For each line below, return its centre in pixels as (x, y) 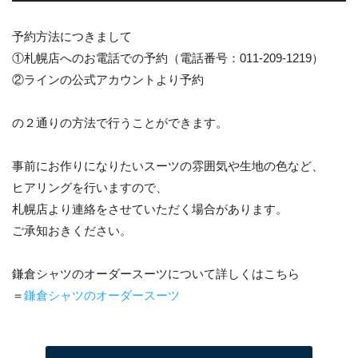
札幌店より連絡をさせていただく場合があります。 (150, 209)
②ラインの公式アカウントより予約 (108, 79)
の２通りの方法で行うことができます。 (120, 122)
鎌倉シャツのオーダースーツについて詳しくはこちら (156, 273)
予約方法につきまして (72, 36)
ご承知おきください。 (72, 230)
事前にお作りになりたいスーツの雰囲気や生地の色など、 (168, 165)
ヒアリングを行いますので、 (90, 187)
